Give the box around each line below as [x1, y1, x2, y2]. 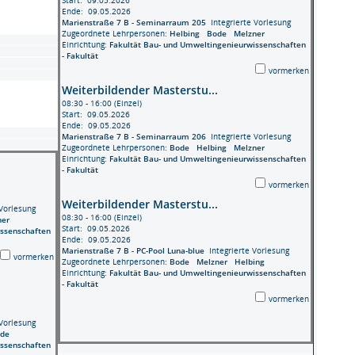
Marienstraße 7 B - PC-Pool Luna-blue [61, 244, 204, 256]
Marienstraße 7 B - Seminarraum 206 [61, 130, 206, 142]
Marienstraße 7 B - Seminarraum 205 [61, 16, 206, 28]
